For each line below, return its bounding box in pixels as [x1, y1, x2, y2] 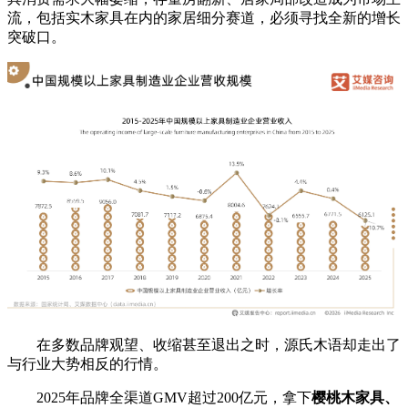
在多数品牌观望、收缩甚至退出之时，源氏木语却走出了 [7, 337, 401, 353]
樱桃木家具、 [311, 390, 399, 406]
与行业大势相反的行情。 [7, 356, 168, 372]
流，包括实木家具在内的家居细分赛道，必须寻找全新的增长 [7, 10, 401, 26]
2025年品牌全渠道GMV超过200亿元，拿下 [7, 390, 311, 406]
